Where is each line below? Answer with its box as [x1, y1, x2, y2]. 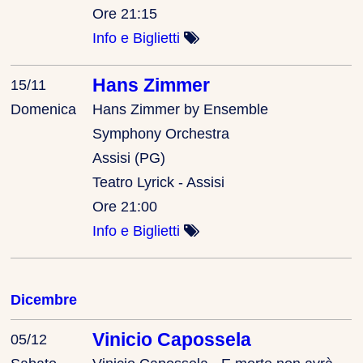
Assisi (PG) [92, 149, 166, 166]
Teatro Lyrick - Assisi [92, 173, 225, 190]
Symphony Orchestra [92, 125, 230, 142]
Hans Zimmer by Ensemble [92, 100, 269, 117]
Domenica [11, 100, 77, 117]
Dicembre [11, 291, 78, 308]
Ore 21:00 [92, 198, 158, 215]
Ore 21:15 [92, 5, 158, 22]
